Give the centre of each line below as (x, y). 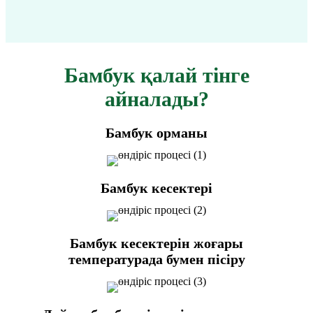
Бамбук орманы (156, 133)
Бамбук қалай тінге (156, 75)
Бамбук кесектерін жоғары (156, 243)
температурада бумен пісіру (156, 259)
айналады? (156, 99)
